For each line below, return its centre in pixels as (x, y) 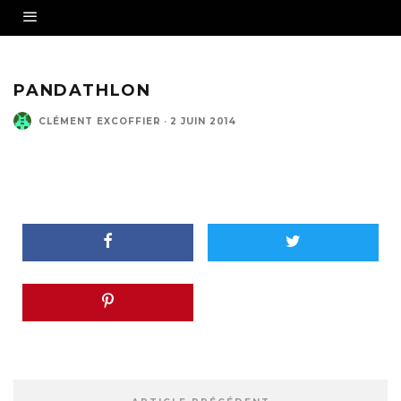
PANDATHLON (82, 90)
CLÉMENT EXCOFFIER (100, 121)
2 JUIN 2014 (203, 121)
